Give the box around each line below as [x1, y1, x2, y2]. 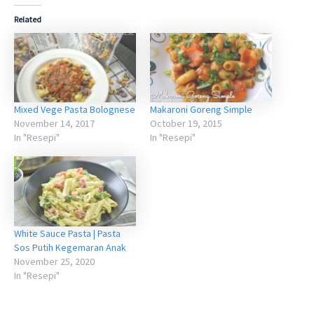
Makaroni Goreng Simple [150, 103, 252, 116]
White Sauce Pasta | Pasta [14, 226, 121, 240]
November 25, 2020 [14, 254, 95, 268]
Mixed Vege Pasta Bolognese [14, 103, 135, 116]
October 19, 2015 [150, 117, 222, 130]
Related [14, 14, 41, 25]
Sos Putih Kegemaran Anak [14, 240, 126, 254]
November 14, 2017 [14, 117, 95, 130]
